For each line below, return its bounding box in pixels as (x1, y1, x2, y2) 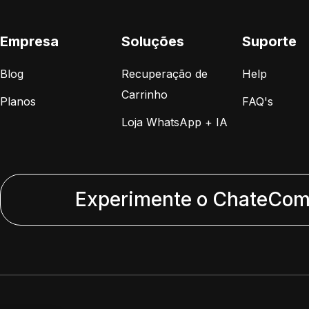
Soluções (121, 32, 184, 50)
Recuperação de (121, 66, 208, 81)
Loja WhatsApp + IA (121, 114, 228, 129)
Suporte (242, 32, 297, 50)
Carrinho (121, 87, 168, 101)
